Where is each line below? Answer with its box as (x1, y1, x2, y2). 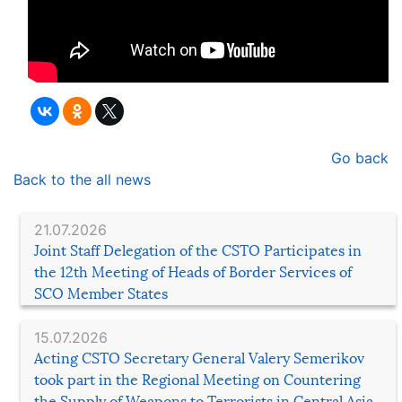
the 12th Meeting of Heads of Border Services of (34, 264, 352, 281)
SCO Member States (34, 285, 168, 302)
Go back (331, 149, 389, 167)
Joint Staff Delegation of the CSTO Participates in (34, 242, 362, 259)
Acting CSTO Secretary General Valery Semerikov (34, 350, 364, 367)
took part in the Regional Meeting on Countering (34, 371, 361, 389)
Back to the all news (13, 170, 151, 188)
